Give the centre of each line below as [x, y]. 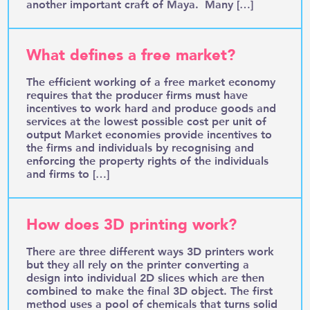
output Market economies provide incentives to [149, 134]
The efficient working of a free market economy [151, 81]
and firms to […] [68, 173]
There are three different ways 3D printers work [151, 250]
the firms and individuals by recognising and [140, 147]
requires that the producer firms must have [137, 94]
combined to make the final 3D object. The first [150, 290]
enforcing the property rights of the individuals [148, 160]
